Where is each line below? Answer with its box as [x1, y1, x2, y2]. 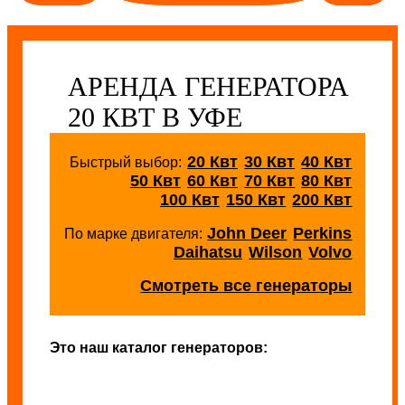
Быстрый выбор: [70, 155, 186, 170]
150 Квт [226, 191, 287, 209]
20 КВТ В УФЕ [68, 102, 242, 132]
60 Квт [187, 172, 239, 190]
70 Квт [244, 172, 296, 190]
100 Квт [160, 191, 221, 209]
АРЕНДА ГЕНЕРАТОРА [68, 71, 349, 101]
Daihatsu [174, 243, 243, 261]
